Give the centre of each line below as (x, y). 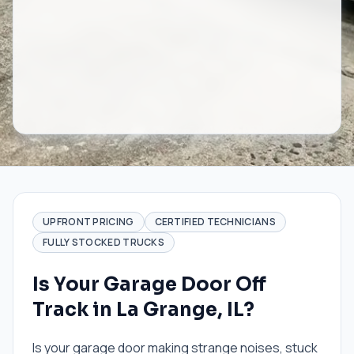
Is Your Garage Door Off (149, 284)
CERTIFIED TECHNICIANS (215, 222)
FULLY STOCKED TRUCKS (104, 242)
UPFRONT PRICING (88, 222)
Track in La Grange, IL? (143, 310)
